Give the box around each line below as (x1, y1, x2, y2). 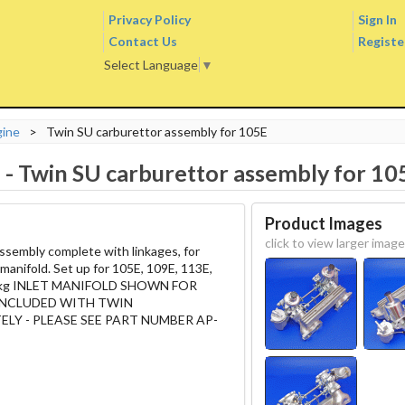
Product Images (264, 212, 382, 233)
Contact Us (108, 33, 177, 49)
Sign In (358, 12, 397, 27)
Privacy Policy (108, 12, 191, 27)
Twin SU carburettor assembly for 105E (46, 124, 268, 139)
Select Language (104, 56, 198, 72)
